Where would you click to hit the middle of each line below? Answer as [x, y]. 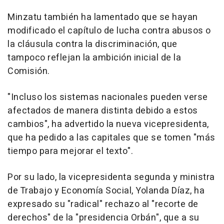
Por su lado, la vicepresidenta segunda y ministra [111, 177]
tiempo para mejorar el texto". [70, 151]
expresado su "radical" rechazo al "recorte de [103, 204]
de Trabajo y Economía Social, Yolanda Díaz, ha [106, 191]
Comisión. [29, 71]
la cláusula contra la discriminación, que [92, 44]
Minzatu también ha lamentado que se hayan [103, 17]
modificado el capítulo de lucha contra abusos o [109, 31]
